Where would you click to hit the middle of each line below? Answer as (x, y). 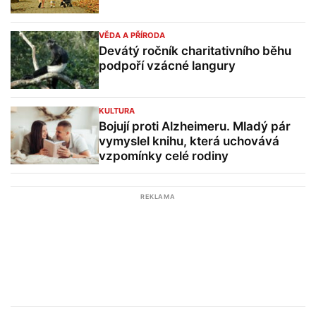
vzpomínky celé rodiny (164, 156)
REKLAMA (158, 196)
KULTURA (117, 111)
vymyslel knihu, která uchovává (189, 141)
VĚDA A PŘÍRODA (132, 35)
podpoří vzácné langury (167, 66)
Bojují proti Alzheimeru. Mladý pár (195, 126)
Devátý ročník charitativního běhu (195, 51)
